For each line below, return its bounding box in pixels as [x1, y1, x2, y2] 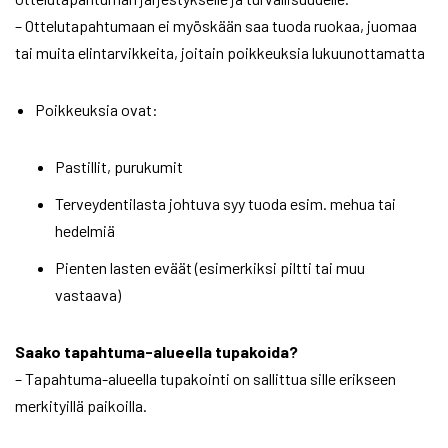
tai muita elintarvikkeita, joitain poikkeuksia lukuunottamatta [15, 43, 425, 63]
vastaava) [55, 285, 121, 305]
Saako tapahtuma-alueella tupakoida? [15, 342, 298, 362]
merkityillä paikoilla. [15, 396, 147, 416]
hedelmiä [55, 221, 115, 241]
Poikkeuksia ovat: [35, 100, 158, 120]
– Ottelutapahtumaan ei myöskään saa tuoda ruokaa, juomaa [15, 16, 417, 36]
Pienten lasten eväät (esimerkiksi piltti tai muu [55, 258, 365, 278]
